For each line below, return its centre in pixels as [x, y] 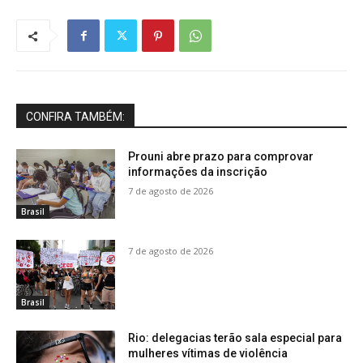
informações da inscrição [198, 172]
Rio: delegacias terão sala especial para [235, 337]
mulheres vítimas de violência [208, 353]
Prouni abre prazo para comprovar [221, 157]
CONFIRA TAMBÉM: [75, 117]
